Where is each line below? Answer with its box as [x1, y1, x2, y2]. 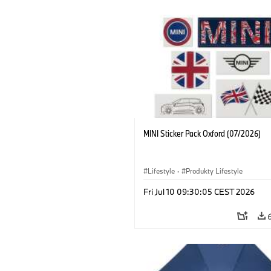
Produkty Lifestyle [186, 166, 243, 175]
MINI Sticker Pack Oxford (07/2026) [143, 127, 261, 139]
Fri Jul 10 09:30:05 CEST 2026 [143, 186, 255, 197]
